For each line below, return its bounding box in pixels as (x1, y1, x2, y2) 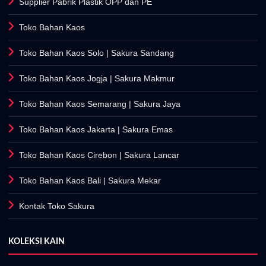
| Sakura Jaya (126, 99, 181, 109)
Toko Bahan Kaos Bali (19, 175, 102, 185)
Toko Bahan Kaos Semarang (19, 99, 127, 109)
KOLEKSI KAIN (8, 237, 65, 246)
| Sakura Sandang (104, 47, 175, 58)
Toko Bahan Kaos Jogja (19, 73, 108, 83)
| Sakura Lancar (117, 150, 180, 160)
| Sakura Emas (115, 124, 173, 134)
